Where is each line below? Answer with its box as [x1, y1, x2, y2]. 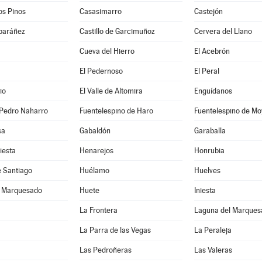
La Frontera [79, 206, 118, 215]
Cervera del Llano [194, 27, 252, 36]
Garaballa [194, 126, 226, 135]
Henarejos [79, 146, 113, 155]
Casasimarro [79, 7, 122, 16]
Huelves [194, 166, 220, 175]
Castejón [194, 7, 223, 16]
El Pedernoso [79, 67, 123, 75]
